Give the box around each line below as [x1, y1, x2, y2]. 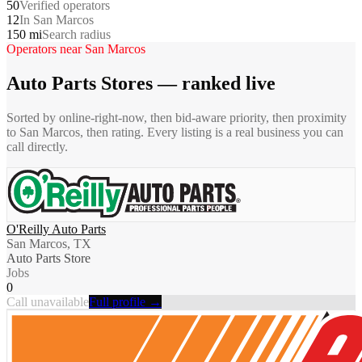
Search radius [42, 27, 111, 41]
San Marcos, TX [6, 236, 91, 250]
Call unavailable [6, 294, 89, 309]
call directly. [6, 139, 68, 154]
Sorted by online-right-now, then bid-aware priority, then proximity [6, 110, 347, 124]
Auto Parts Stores [6, 72, 153, 94]
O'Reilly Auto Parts [6, 221, 106, 236]
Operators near [6, 41, 85, 56]
